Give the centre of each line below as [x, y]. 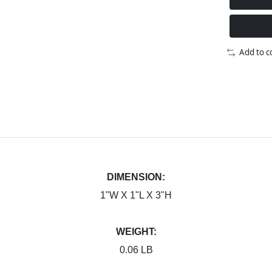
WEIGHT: [136, 231]
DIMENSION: [136, 177]
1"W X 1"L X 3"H [136, 195]
